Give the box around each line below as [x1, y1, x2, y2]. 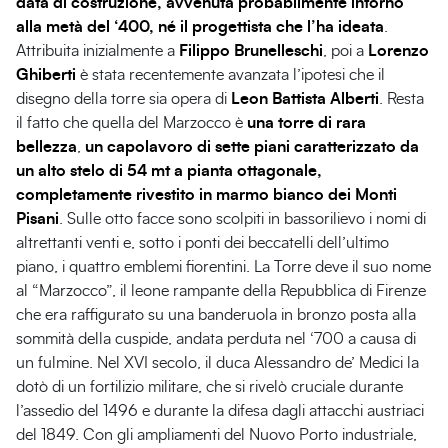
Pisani [16, 211, 59, 228]
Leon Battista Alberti [231, 91, 379, 108]
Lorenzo [368, 43, 429, 60]
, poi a [323, 43, 368, 60]
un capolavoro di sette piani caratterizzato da [85, 139, 419, 156]
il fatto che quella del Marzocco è [16, 115, 247, 132]
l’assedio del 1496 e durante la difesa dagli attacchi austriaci [16, 403, 424, 420]
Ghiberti [16, 67, 76, 84]
